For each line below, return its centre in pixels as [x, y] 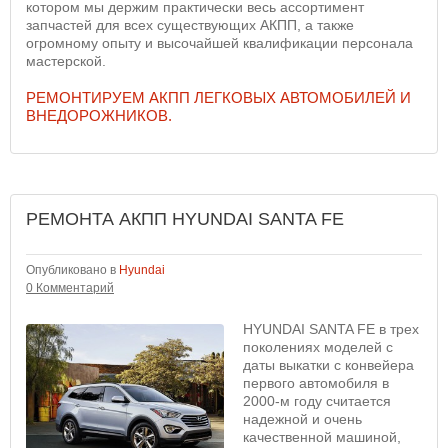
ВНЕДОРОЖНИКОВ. [99, 115]
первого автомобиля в [316, 383]
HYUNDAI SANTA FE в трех [331, 329]
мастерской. [66, 61]
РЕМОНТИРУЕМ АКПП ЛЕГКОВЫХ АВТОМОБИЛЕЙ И [218, 97]
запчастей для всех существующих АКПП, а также [190, 25]
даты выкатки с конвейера [328, 365]
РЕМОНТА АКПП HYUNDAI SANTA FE [185, 219]
